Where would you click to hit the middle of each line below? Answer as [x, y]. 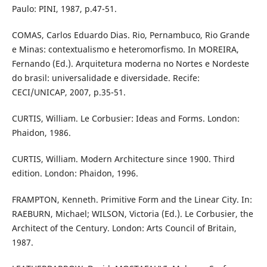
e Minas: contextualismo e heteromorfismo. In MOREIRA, [125, 49]
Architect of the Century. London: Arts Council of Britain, [124, 228]
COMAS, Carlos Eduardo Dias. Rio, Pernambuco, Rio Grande [131, 35]
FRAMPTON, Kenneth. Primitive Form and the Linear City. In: [132, 200]
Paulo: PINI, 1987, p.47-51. [64, 9]
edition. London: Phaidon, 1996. [75, 173]
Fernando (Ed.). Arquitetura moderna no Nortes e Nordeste [130, 64]
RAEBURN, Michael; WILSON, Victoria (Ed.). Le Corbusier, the [132, 214]
